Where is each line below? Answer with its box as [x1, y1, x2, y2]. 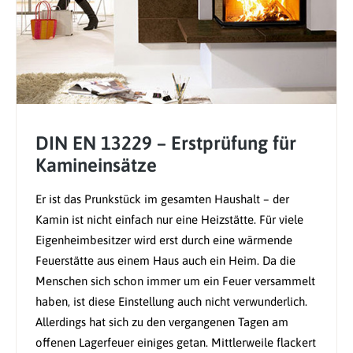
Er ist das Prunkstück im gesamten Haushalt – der [35, 192, 289, 206]
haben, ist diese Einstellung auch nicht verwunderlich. [35, 295, 307, 309]
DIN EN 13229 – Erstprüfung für [35, 132, 296, 154]
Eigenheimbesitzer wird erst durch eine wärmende [35, 233, 292, 247]
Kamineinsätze [35, 154, 157, 176]
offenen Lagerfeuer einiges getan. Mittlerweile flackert [35, 336, 316, 350]
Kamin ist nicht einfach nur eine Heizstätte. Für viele [35, 213, 303, 227]
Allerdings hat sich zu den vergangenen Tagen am [35, 315, 288, 329]
